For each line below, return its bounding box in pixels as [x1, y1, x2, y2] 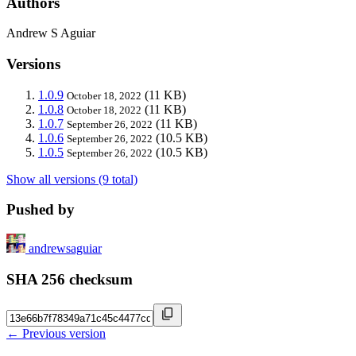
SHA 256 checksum [6, 270, 133, 288]
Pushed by [6, 201, 75, 219]
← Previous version [6, 326, 106, 340]
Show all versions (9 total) [6, 172, 137, 186]
